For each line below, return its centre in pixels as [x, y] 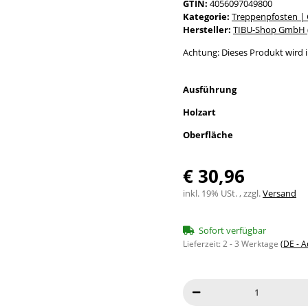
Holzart [200, 112]
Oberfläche [209, 134]
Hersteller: [207, 29]
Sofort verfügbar [232, 230]
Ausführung [211, 89]
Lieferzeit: [203, 243]
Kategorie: [207, 16]
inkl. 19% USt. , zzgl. [223, 193]
